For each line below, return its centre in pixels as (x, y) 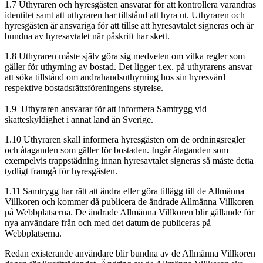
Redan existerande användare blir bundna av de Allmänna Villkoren (130, 253)
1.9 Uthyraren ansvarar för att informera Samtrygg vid (106, 109)
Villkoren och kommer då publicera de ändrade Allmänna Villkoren (129, 201)
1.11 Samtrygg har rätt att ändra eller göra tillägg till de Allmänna (124, 191)
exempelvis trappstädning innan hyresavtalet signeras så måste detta (129, 160)
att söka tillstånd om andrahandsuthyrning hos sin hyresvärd (115, 77)
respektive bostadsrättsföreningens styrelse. (84, 87)
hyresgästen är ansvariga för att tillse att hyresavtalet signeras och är (129, 25)
